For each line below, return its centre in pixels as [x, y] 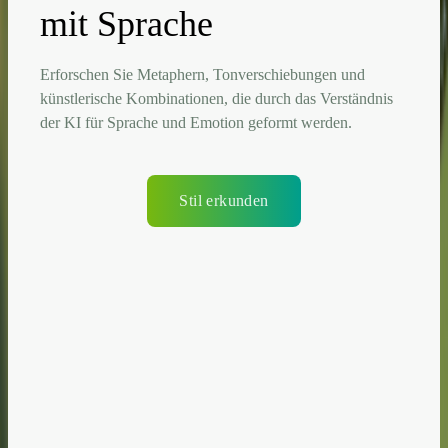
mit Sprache [126, 23]
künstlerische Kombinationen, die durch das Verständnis [216, 98]
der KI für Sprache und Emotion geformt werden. [196, 122]
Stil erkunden [224, 200]
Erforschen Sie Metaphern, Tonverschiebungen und [202, 74]
